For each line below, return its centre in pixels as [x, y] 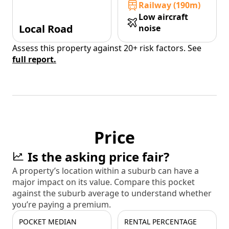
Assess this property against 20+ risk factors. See [107, 48]
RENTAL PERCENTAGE [161, 222]
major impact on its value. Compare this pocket [104, 182]
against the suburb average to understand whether [112, 193]
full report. [34, 60]
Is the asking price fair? [98, 157]
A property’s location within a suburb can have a [106, 171]
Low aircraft [163, 17]
